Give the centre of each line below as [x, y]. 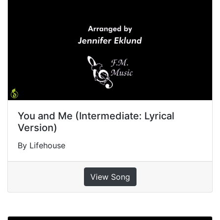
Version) [38, 128]
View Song [110, 177]
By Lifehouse [41, 146]
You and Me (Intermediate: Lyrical [96, 116]
